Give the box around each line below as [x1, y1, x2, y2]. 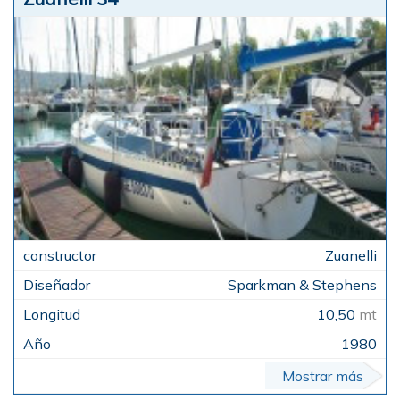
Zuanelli [325, 246, 377, 264]
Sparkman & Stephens [228, 275, 377, 294]
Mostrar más [282, 366, 363, 385]
